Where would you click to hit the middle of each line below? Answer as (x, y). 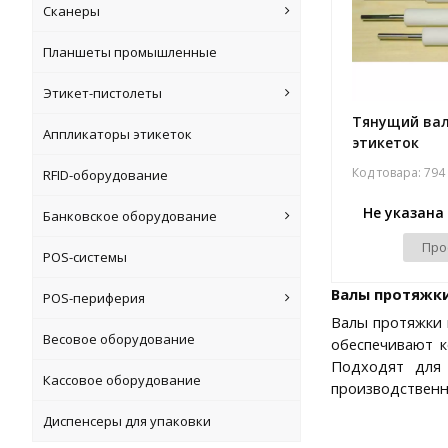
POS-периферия (94, 298)
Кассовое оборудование (122, 380)
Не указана (403, 213)
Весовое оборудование (119, 339)
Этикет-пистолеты (102, 93)
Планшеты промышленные (130, 52)
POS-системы (85, 257)
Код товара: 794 (398, 172)
